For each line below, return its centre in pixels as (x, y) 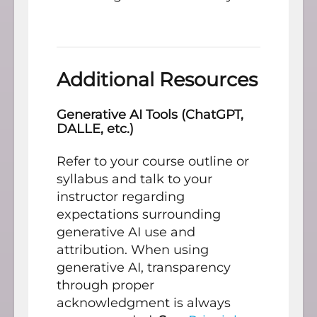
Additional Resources (157, 79)
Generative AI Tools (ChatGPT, (150, 114)
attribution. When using (133, 249)
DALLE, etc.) (95, 128)
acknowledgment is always (144, 302)
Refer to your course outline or (153, 161)
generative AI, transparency (144, 267)
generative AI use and (126, 232)
